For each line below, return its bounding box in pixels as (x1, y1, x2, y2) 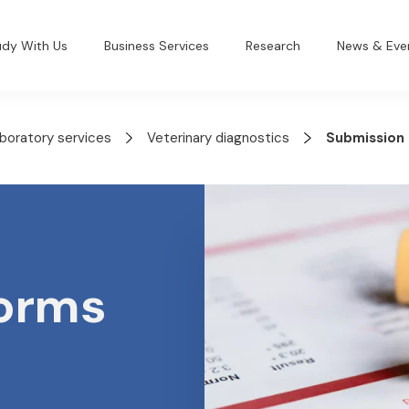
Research (246, 37, 301, 54)
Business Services (104, 37, 210, 54)
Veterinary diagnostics (147, 129, 290, 147)
